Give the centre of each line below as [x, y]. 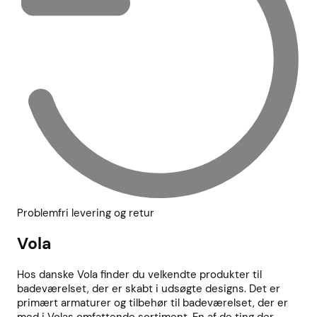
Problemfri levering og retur [86, 213]
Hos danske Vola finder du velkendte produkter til [139, 275]
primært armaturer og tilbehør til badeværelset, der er [152, 303]
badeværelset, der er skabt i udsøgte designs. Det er [149, 289]
